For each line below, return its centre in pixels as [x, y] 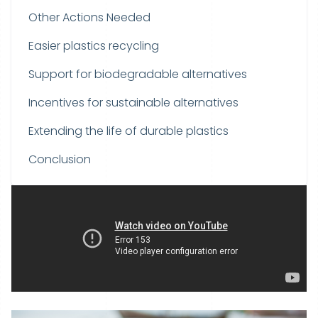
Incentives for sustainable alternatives [133, 103]
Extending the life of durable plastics [128, 131]
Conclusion [60, 159]
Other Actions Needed [89, 17]
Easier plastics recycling [94, 46]
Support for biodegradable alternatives [138, 74]
